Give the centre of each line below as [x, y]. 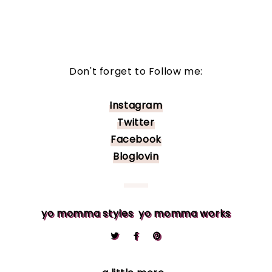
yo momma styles [87, 213]
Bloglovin [136, 156]
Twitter [136, 122]
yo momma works [185, 213]
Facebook [136, 139]
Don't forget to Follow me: [136, 71]
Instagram [136, 105]
